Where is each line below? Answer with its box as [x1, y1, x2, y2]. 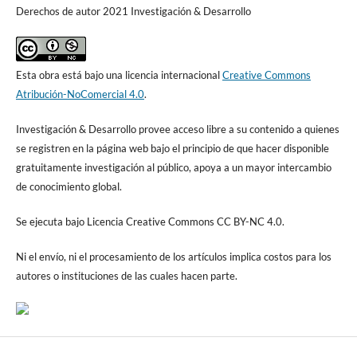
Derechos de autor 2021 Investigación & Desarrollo [15, 4, 251, 18]
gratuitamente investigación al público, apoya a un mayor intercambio [15, 160, 331, 174]
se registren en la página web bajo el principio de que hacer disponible [15, 141, 329, 155]
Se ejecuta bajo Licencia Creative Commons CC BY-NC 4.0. [15, 214, 284, 228]
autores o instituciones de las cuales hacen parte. [15, 269, 237, 282]
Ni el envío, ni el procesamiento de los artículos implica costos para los [15, 249, 331, 263]
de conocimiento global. [15, 179, 127, 193]
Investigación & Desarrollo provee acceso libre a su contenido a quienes [15, 122, 339, 135]
